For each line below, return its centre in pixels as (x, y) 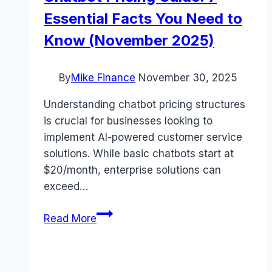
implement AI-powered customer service (143, 138)
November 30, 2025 (188, 78)
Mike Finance (103, 78)
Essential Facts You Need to (143, 19)
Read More (70, 219)
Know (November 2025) (129, 41)
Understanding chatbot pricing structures (144, 105)
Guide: (111, 246)
